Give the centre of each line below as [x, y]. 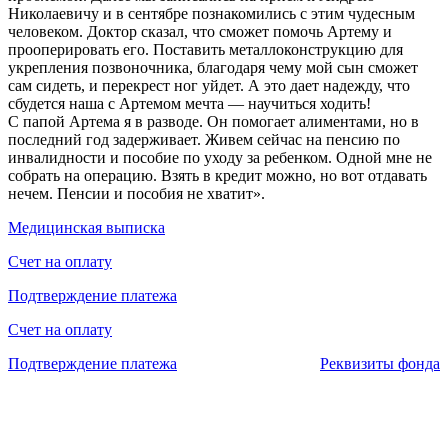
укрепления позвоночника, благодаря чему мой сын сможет [213, 68]
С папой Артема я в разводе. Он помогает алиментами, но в [213, 122]
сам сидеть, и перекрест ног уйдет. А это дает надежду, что [209, 86]
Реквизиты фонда [380, 364]
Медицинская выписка [86, 228]
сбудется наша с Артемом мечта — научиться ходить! [189, 104]
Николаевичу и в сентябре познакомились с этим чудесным [211, 14]
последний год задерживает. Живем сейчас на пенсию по [204, 140]
